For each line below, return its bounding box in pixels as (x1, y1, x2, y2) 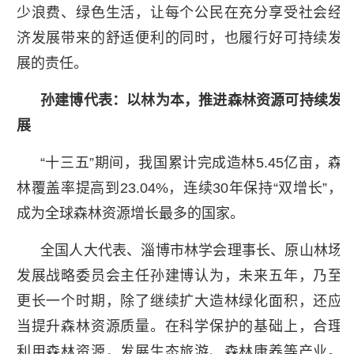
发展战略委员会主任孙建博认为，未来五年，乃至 (16, 267, 343, 284)
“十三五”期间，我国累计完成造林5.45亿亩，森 (40, 154, 343, 171)
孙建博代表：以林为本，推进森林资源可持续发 (40, 92, 343, 108)
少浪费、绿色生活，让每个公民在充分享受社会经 (16, 4, 343, 21)
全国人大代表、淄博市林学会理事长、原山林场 (40, 242, 343, 258)
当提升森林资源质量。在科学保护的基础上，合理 (16, 318, 343, 334)
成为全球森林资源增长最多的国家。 (16, 205, 244, 221)
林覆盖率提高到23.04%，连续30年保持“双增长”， (16, 179, 343, 196)
